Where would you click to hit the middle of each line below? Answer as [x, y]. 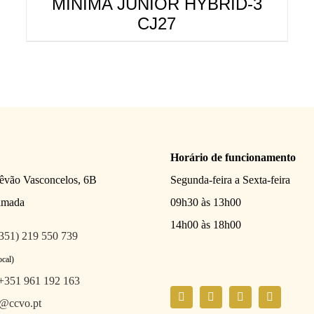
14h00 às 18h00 [205, 224]
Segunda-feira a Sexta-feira [230, 179]
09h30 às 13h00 [205, 202]
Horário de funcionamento [233, 157]
